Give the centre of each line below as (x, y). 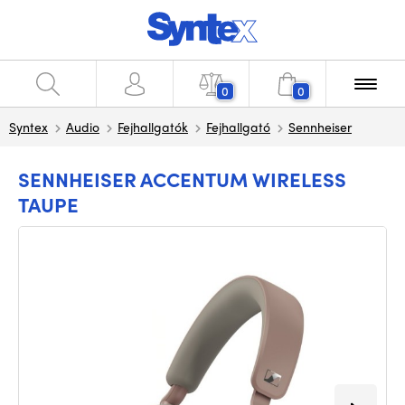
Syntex (28, 127)
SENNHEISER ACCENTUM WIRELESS (182, 179)
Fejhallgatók (153, 127)
